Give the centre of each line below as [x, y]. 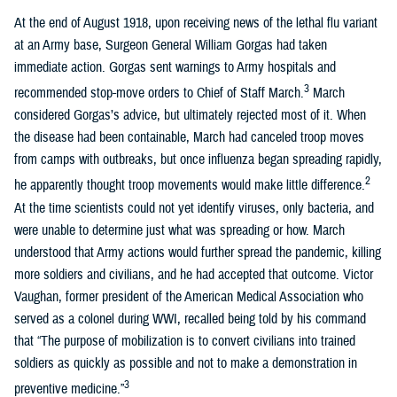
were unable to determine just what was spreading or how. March [179, 230]
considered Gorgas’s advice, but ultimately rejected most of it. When [190, 116]
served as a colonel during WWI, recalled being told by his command [190, 319]
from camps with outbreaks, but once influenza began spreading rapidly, [198, 160]
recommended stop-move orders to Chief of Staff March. [159, 93]
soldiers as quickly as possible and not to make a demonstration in [186, 363]
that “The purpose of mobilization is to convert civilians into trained [185, 341]
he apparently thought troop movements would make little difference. [190, 186]
